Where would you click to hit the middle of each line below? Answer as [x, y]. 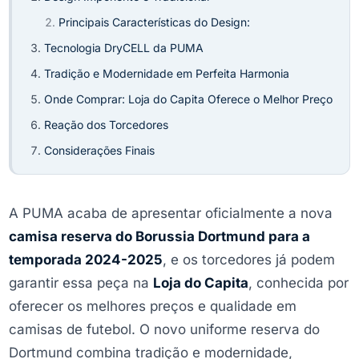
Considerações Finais [99, 150]
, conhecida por [298, 282]
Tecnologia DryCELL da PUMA [124, 47]
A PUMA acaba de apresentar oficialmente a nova [171, 213]
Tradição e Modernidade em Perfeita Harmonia [167, 73]
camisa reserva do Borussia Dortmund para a [159, 236]
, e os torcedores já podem [249, 259]
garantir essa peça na [81, 282]
